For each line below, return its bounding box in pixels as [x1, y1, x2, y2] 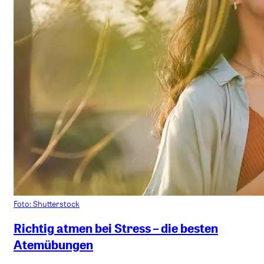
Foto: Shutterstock [14, 198, 80, 210]
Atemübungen [14, 236, 93, 253]
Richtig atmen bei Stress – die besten [14, 219, 218, 236]
